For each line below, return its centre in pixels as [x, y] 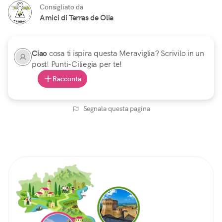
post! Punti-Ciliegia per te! [77, 64]
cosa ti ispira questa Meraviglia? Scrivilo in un [126, 54]
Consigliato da [61, 7]
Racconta [67, 79]
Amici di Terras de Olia [77, 18]
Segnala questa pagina [116, 109]
